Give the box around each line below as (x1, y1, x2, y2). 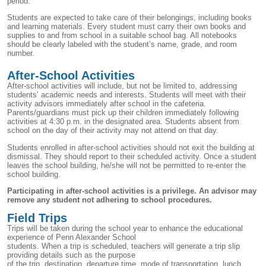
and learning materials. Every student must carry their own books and (7, 22, 246, 31)
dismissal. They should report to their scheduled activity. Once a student (7, 151, 256, 161)
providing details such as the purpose (7, 251, 135, 260)
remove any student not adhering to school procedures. (7, 195, 212, 205)
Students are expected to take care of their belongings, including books (7, 13, 252, 23)
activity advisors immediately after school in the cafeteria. (7, 99, 206, 109)
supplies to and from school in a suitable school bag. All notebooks (7, 31, 237, 40)
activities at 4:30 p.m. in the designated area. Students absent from (7, 117, 239, 126)
